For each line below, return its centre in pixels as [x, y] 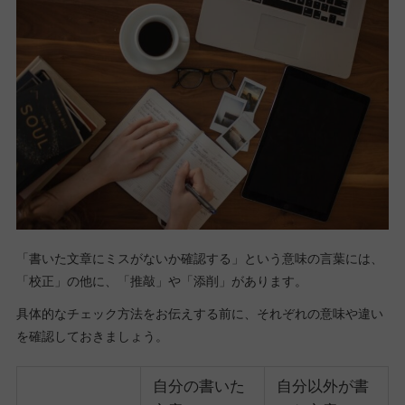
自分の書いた [198, 387]
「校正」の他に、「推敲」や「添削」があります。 [161, 281]
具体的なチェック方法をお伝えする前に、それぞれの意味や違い [199, 314]
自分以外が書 [322, 387]
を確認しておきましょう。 [92, 337]
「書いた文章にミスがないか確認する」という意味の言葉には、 [199, 258]
